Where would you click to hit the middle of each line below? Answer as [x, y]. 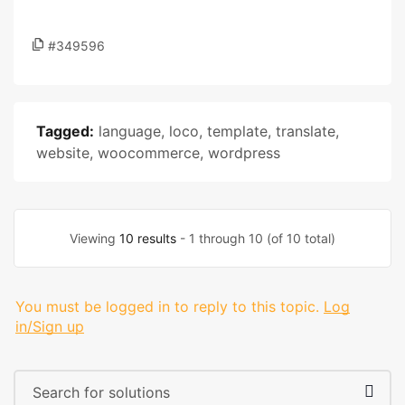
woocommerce [149, 153]
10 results [148, 238]
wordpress [244, 153]
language [130, 131]
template [237, 131]
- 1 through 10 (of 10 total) [256, 238]
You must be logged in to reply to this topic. [167, 306]
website [63, 153]
